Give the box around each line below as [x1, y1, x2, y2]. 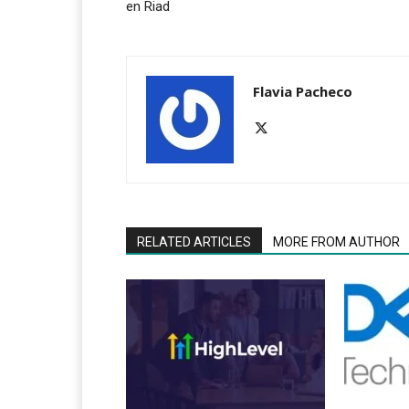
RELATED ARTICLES [137, 235, 251, 250]
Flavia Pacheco [253, 82, 352, 101]
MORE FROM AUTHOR [273, 235, 400, 250]
